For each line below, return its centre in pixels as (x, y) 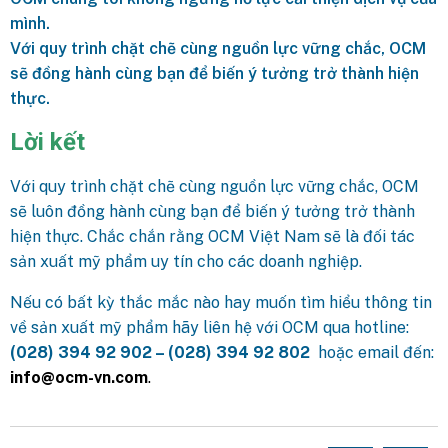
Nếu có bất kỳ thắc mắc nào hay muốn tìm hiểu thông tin (221, 302)
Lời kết (47, 141)
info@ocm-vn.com (79, 377)
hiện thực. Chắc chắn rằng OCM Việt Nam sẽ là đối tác (212, 236)
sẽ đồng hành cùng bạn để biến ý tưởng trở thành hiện (214, 73)
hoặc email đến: (372, 352)
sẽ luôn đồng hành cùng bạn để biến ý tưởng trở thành (212, 211)
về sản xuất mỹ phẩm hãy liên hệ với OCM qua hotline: (209, 327)
